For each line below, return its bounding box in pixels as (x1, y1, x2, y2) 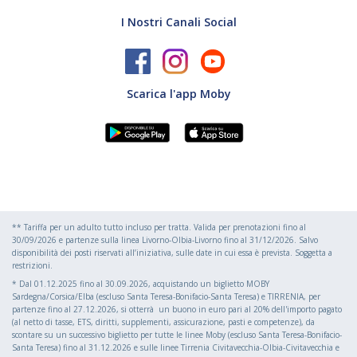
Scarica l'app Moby (126, 86, 231, 102)
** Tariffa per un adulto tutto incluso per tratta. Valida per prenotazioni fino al (12, 221, 306, 233)
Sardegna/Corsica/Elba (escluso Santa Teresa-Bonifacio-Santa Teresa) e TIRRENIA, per (12, 290, 320, 302)
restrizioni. (12, 259, 53, 271)
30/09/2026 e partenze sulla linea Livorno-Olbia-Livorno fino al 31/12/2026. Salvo (12, 233, 318, 245)
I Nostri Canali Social (120, 14, 237, 30)
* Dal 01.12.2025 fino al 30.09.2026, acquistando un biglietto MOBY (12, 277, 269, 289)
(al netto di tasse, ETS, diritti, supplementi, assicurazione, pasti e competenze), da (12, 316, 315, 328)
